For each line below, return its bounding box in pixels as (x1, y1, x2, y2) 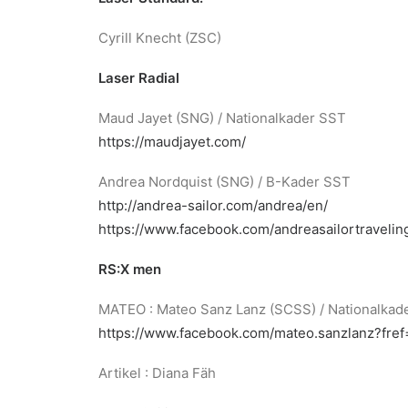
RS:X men (98, 260, 161, 278)
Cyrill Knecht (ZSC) (98, 29, 221, 46)
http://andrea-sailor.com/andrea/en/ (98, 197, 328, 214)
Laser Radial (98, 69, 179, 87)
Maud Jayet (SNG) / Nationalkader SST (98, 109, 346, 127)
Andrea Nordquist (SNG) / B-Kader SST (98, 173, 351, 190)
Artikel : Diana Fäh (98, 364, 216, 382)
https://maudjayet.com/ (98, 133, 246, 150)
